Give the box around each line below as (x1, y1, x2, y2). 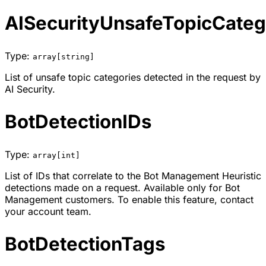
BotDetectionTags (5, 232, 165, 255)
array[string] (33, 52, 94, 62)
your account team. (5, 205, 91, 217)
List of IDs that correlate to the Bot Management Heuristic (5, 169, 261, 182)
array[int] (33, 150, 80, 160)
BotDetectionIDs (5, 110, 151, 133)
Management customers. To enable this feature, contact (5, 193, 254, 205)
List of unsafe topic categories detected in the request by (5, 71, 261, 84)
